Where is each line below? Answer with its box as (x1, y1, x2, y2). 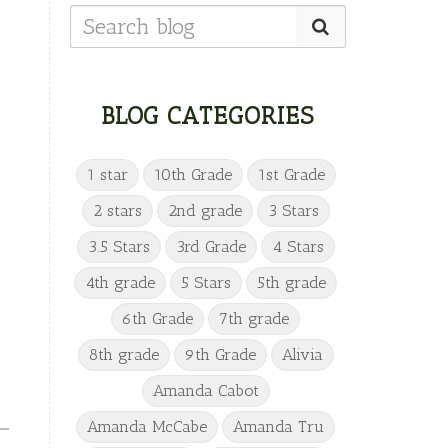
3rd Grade (175, 236, 246, 256)
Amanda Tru (233, 416, 325, 436)
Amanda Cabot (152, 380, 259, 400)
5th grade (257, 272, 327, 292)
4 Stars (271, 236, 324, 256)
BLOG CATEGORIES (101, 100, 315, 130)
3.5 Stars (87, 236, 150, 256)
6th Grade (122, 308, 194, 328)
